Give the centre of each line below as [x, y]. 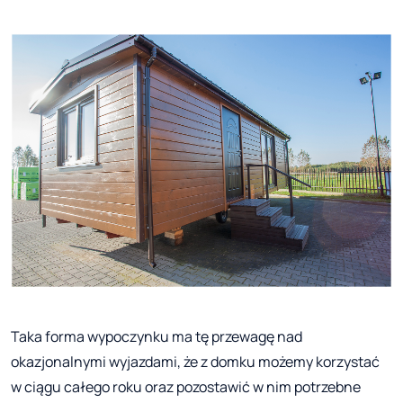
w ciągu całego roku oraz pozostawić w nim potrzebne [186, 387]
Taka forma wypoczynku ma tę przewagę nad [157, 337]
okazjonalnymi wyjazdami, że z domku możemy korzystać [195, 362]
